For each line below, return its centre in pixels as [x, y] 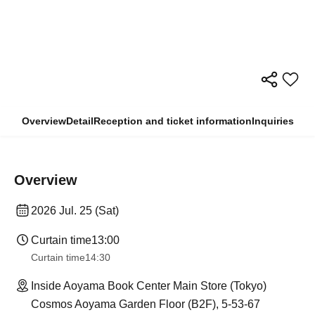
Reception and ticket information [172, 121]
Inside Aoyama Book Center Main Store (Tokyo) [149, 286]
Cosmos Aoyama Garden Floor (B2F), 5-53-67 [146, 304]
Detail [79, 121]
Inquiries [272, 121]
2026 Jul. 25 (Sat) [75, 211]
